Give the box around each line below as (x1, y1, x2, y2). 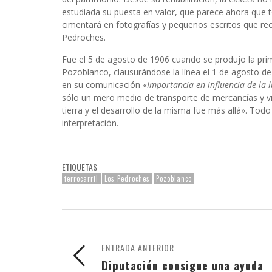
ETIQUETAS (62, 160, 97, 173)
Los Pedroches (104, 173, 150, 183)
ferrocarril (64, 173, 98, 183)
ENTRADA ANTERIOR (101, 240, 174, 254)
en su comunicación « (62, 78, 147, 90)
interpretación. (62, 117, 121, 129)
